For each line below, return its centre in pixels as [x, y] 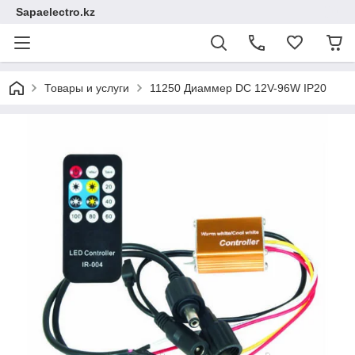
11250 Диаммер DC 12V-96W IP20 [238, 88]
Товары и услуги [87, 88]
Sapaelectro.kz [55, 12]
